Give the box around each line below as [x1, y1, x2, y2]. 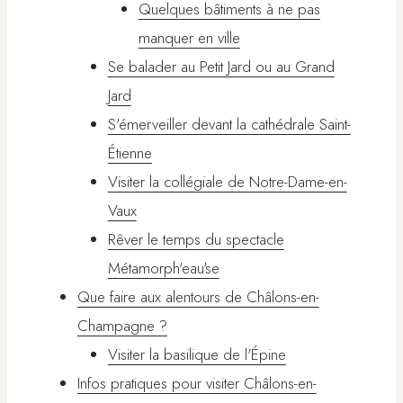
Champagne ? [76, 315, 167, 337]
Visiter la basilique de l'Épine [107, 344, 286, 366]
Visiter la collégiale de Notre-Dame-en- [107, 171, 347, 193]
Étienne [107, 142, 152, 165]
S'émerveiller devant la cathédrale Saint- [107, 113, 351, 136]
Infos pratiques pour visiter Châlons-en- [76, 372, 317, 395]
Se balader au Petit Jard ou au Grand [107, 56, 335, 78]
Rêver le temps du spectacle [107, 228, 284, 251]
